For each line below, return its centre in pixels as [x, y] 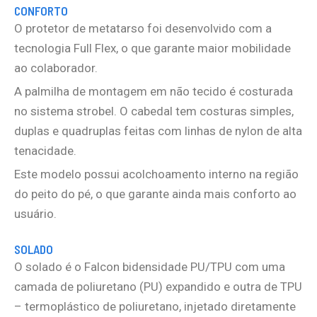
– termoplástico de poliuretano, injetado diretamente [155, 306]
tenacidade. [45, 150]
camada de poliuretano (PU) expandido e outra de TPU [158, 286]
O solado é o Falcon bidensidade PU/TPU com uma [150, 266]
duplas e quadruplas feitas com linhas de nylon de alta [158, 131]
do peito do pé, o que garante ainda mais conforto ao [155, 194]
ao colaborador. [56, 68]
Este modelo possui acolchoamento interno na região [156, 174]
